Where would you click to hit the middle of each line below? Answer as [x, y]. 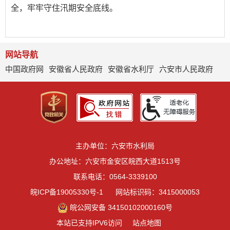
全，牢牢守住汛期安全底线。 [64, 8]
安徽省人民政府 [76, 69]
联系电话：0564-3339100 [115, 177]
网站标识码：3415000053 [158, 192]
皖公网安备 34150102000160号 [121, 207]
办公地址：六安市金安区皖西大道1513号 [115, 161]
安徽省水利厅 [131, 69]
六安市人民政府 [186, 69]
